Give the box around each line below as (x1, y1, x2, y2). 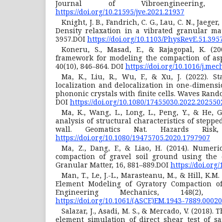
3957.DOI (55, 34, 87, 44)
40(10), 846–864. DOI (55, 61, 125, 71)
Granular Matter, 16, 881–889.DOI (55, 160, 170, 169)
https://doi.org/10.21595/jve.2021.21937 (55, 6, 184, 16)
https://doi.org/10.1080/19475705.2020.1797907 (55, 132, 210, 142)
